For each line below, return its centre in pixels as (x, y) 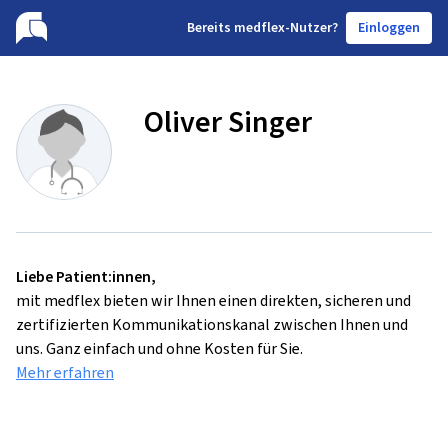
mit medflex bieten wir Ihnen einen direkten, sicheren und (213, 300)
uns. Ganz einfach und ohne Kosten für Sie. (159, 348)
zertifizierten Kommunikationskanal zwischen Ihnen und (212, 324)
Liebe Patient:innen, (86, 276)
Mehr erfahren (65, 372)
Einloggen (389, 27)
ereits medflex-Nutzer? (266, 27)
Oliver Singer (228, 122)
